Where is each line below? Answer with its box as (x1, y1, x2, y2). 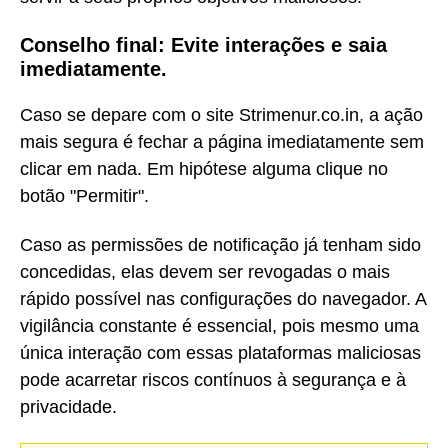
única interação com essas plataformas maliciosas (20, 343, 421, 364)
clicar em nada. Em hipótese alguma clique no (20, 159, 388, 180)
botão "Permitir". (20, 186, 149, 207)
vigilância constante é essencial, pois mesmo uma (20, 316, 419, 337)
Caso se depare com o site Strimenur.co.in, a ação (20, 105, 423, 126)
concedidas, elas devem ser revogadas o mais (20, 262, 390, 283)
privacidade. (20, 397, 117, 418)
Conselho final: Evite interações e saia (20, 33, 387, 56)
